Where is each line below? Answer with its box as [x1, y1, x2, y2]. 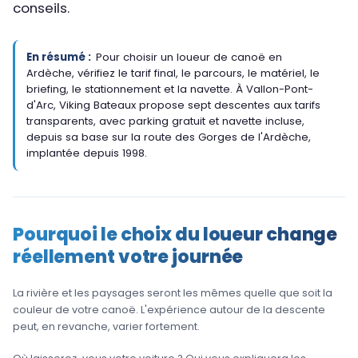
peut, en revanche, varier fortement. [13, 320, 200, 334]
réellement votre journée [13, 243, 244, 269]
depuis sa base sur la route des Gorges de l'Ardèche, [26, 129, 311, 145]
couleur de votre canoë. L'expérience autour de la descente [13, 303, 325, 317]
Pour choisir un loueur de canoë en [92, 49, 282, 65]
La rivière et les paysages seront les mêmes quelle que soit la [13, 286, 332, 300]
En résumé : [26, 49, 91, 65]
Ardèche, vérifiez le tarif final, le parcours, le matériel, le [26, 65, 320, 81]
